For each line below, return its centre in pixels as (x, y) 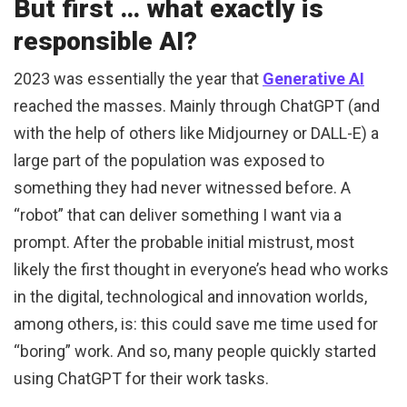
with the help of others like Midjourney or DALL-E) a (196, 134)
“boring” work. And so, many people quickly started (195, 352)
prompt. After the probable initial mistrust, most (184, 243)
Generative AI (313, 79)
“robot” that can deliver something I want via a (178, 215)
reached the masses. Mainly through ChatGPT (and (197, 106)
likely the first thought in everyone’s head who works (201, 270)
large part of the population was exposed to (169, 161)
